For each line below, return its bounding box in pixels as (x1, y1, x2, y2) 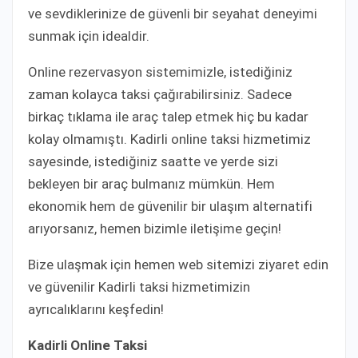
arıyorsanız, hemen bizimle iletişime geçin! (28, 220, 281, 237)
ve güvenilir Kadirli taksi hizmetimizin (28, 278, 250, 295)
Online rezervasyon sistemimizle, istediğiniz (28, 63, 292, 80)
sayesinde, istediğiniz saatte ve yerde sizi (28, 153, 278, 169)
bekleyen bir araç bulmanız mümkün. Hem (28, 175, 275, 192)
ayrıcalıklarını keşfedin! (28, 300, 164, 317)
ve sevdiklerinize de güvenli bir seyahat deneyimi (28, 5, 317, 22)
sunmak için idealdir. (28, 27, 149, 44)
